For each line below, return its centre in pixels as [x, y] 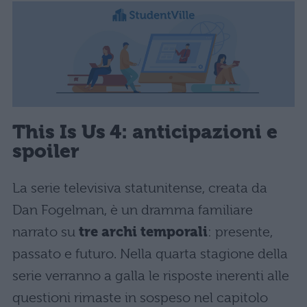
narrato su [46, 232]
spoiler [46, 151]
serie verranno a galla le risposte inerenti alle [151, 275]
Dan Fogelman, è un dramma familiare [133, 210]
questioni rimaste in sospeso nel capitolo [140, 297]
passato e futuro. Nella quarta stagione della [150, 254]
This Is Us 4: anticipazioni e [145, 132]
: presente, [240, 232]
